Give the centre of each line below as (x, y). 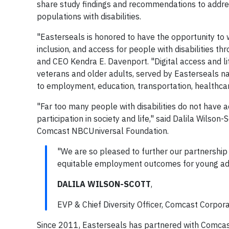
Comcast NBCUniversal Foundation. (103, 131)
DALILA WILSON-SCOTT (104, 184)
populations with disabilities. (89, 17)
